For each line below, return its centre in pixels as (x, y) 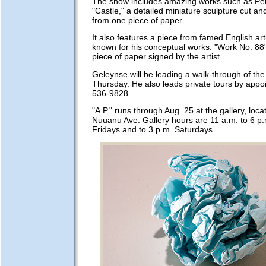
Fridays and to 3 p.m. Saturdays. (153, 130)
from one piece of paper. (138, 20)
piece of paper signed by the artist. (157, 57)
